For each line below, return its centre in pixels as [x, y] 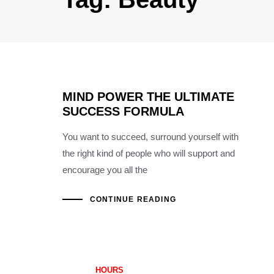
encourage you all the [105, 170]
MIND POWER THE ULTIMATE [148, 97]
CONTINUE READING [133, 199]
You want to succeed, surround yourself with [150, 137]
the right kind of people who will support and [149, 153]
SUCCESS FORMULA [123, 111]
